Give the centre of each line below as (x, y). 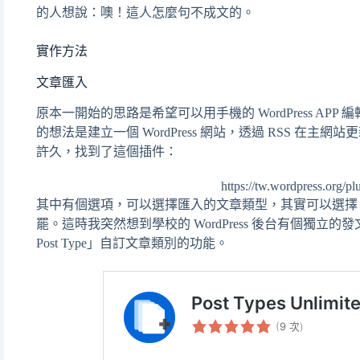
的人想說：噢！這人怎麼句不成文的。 (145, 12)
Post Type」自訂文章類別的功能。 (132, 243)
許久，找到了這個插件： (107, 152)
